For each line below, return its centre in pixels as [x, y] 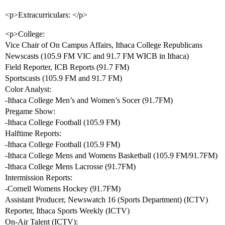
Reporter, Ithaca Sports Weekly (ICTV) [67, 211]
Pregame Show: [30, 111]
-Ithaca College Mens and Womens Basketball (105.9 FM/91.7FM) [111, 156]
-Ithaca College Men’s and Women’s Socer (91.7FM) [89, 100]
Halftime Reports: [33, 134]
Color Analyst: [28, 89]
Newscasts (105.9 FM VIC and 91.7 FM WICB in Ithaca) [97, 56]
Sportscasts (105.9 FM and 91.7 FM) [64, 78]
